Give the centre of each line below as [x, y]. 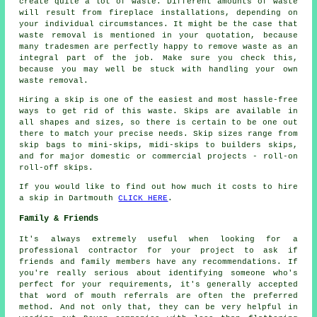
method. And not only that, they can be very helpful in [158, 307]
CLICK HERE [143, 198]
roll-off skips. [57, 167]
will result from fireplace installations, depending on [158, 12]
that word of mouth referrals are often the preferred [158, 295]
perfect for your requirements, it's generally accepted [158, 284]
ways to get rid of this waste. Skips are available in [158, 111]
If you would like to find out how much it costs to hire [158, 186]
